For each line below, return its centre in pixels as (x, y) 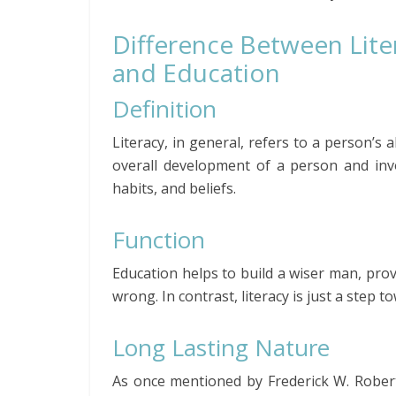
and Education (196, 72)
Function (159, 240)
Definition (164, 109)
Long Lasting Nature (221, 347)
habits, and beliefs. (174, 188)
